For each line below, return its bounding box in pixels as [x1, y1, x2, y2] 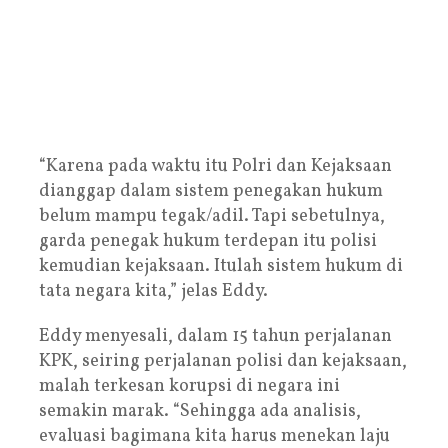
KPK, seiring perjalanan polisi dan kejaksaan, [39, 348, 407, 374]
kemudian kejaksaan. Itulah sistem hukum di [39, 253, 403, 279]
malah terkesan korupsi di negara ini [39, 373, 340, 399]
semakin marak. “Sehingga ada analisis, [39, 398, 361, 424]
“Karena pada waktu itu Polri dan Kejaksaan [39, 153, 392, 179]
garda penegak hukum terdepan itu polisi [39, 228, 377, 254]
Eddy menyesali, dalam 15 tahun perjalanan [39, 323, 392, 349]
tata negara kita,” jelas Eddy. [39, 278, 268, 304]
